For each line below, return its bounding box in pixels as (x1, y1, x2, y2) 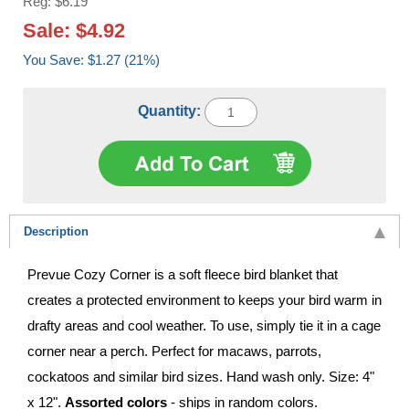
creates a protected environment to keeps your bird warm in (27, 291, 382, 308)
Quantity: (138, 102, 204, 119)
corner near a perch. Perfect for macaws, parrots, (27, 342, 321, 359)
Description (24, 224, 89, 238)
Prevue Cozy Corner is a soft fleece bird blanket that (27, 266, 338, 282)
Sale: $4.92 (23, 18, 125, 42)
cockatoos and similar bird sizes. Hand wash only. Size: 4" (27, 368, 374, 384)
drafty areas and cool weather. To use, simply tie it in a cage (27, 317, 381, 333)
